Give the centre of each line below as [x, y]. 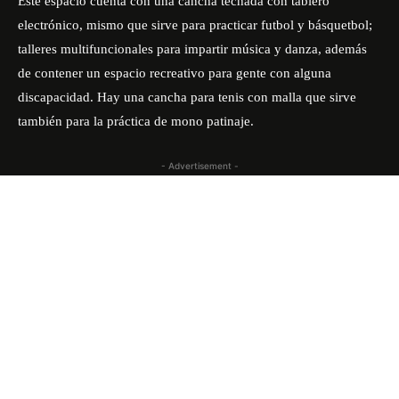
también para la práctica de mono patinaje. [136, 121]
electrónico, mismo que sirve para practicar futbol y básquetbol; [195, 25]
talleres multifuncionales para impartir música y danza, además [192, 49]
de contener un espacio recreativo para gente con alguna [175, 73]
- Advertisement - [199, 166]
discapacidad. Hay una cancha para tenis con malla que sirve [187, 97]
